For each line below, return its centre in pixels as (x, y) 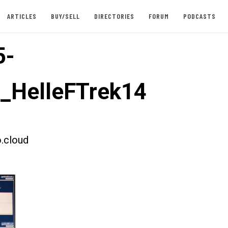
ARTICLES (22, 16)
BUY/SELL (65, 16)
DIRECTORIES (114, 16)
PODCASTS (199, 16)
